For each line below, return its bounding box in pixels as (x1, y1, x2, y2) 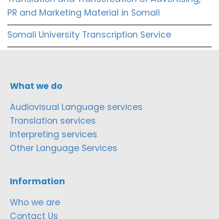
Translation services (10, 115, 96, 127)
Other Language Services (10, 142, 117, 154)
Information (10, 175, 65, 188)
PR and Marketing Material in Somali (7, 7, 160, 19)
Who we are (10, 197, 60, 209)
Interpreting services (10, 129, 97, 141)
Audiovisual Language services (10, 101, 143, 113)
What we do (10, 80, 63, 92)
